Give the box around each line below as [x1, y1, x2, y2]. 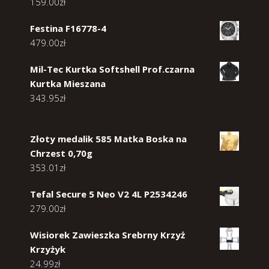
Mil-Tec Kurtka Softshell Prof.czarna [30, 62, 195, 75]
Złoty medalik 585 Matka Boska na [30, 132, 187, 145]
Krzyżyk [30, 243, 65, 255]
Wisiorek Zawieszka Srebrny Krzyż [30, 228, 185, 241]
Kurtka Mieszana [30, 77, 106, 89]
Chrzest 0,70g [30, 147, 92, 159]
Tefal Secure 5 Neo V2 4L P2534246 [30, 187, 187, 200]
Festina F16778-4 [30, 22, 106, 34]
